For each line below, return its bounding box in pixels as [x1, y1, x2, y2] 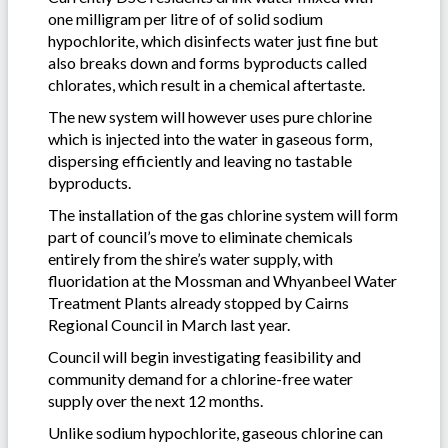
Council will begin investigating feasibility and [48, 347, 361, 367]
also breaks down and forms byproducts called [48, 53, 367, 73]
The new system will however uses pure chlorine [48, 107, 372, 127]
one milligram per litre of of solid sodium [48, 9, 323, 29]
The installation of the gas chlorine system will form [48, 205, 398, 225]
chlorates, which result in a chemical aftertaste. [48, 75, 368, 95]
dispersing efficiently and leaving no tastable [48, 151, 352, 171]
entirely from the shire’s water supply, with [48, 249, 333, 269]
